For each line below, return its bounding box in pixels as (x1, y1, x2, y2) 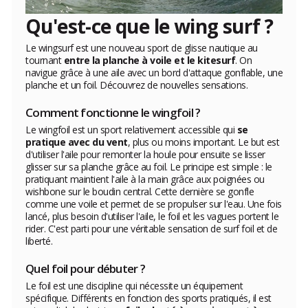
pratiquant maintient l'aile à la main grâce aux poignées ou (25, 172, 265, 186)
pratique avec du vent (25, 135, 128, 148)
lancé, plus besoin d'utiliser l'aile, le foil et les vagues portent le (25, 209, 278, 223)
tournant (25, 53, 64, 67)
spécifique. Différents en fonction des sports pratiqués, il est (25, 291, 272, 305)
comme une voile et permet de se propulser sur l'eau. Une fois (25, 197, 282, 210)
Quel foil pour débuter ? (25, 260, 146, 276)
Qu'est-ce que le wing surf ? (25, 12, 274, 39)
